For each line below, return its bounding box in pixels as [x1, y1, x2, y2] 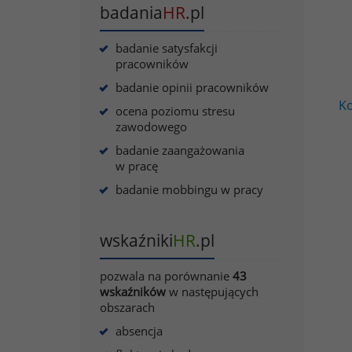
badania [100, 2, 163, 24]
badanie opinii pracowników [115, 79, 269, 95]
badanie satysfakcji [115, 40, 218, 56]
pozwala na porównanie [100, 268, 233, 284]
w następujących [166, 284, 258, 299]
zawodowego [115, 119, 187, 134]
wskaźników [100, 284, 166, 299]
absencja [115, 323, 163, 339]
